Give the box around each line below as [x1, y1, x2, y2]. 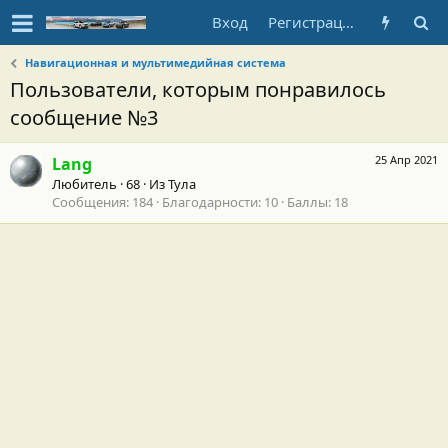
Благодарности [162, 193, 258, 212]
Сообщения [52, 193, 126, 212]
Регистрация [342, 12, 354, 32]
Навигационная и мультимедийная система [25, 55, 287, 70]
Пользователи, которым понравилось [10, 76, 386, 103]
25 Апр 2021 [375, 152, 438, 168]
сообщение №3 [10, 104, 158, 131]
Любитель [52, 175, 117, 194]
